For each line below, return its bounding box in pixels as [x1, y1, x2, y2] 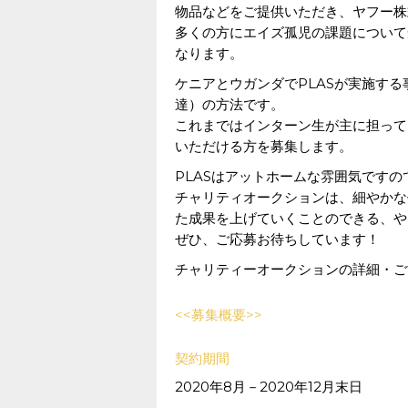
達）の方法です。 [175, 96, 284, 113]
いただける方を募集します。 [175, 138, 352, 155]
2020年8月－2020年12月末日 [175, 378, 362, 395]
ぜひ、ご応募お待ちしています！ [175, 230, 380, 248]
